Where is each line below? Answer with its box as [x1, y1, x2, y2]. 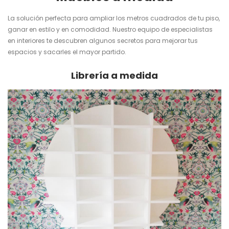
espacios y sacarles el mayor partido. [8, 47, 126, 56]
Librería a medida [71, 68, 158, 82]
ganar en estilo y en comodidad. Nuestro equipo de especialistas [8, 25, 213, 34]
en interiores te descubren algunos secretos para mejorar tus [8, 36, 198, 45]
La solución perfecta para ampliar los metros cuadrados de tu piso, [8, 13, 220, 22]
